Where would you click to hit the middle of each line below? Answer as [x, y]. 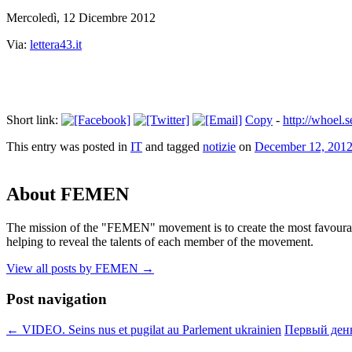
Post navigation [57, 299]
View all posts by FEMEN [74, 269]
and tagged [172, 147]
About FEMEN [68, 194]
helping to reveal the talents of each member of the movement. [160, 242]
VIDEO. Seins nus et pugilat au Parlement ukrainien [150, 329]
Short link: [34, 120]
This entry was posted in [68, 147]
